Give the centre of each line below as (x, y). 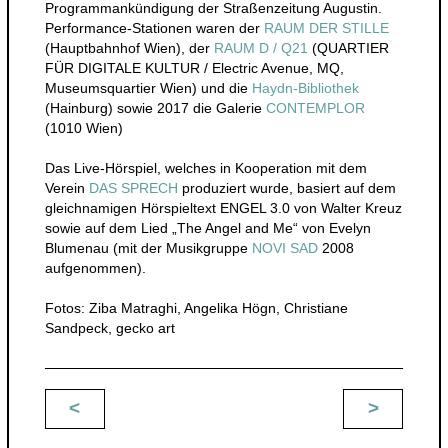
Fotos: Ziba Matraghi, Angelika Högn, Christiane (196, 307)
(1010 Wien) (83, 127)
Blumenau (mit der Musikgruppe (148, 247)
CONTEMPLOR (315, 107)
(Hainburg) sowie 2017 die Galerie (155, 107)
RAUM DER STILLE (326, 27)
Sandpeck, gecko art (109, 327)
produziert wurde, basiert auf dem (286, 187)
